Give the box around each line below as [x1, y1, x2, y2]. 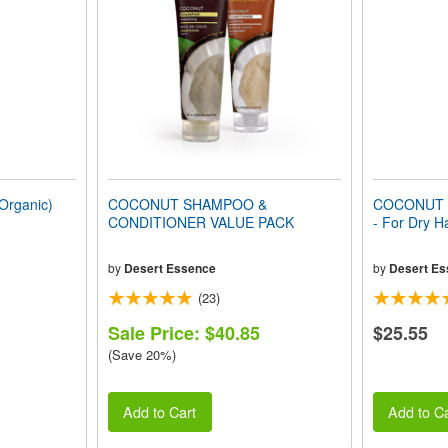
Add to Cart [123, 401, 197, 423]
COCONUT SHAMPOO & [107, 194, 267, 214]
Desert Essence [123, 259, 216, 277]
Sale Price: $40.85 [107, 320, 260, 346]
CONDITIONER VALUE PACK [107, 212, 294, 232]
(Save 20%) [107, 345, 176, 364]
